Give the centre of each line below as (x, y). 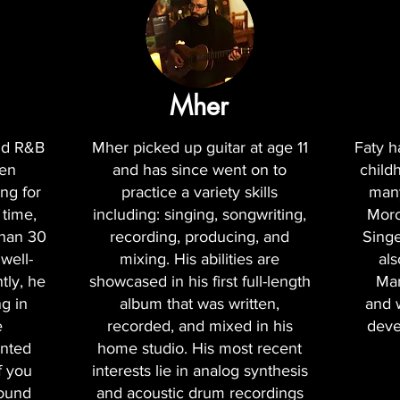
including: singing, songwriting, (200, 215)
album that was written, (200, 304)
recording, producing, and (200, 237)
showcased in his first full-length (200, 282)
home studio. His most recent (200, 349)
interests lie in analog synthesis (200, 371)
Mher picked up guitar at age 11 (200, 148)
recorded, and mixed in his (200, 326)
